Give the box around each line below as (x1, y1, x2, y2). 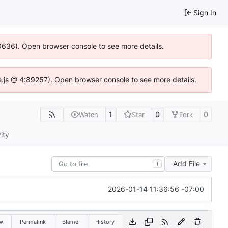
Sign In (193, 8, 216, 17)
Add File (173, 159, 200, 168)
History (95, 218, 115, 225)
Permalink (19, 218, 46, 225)
